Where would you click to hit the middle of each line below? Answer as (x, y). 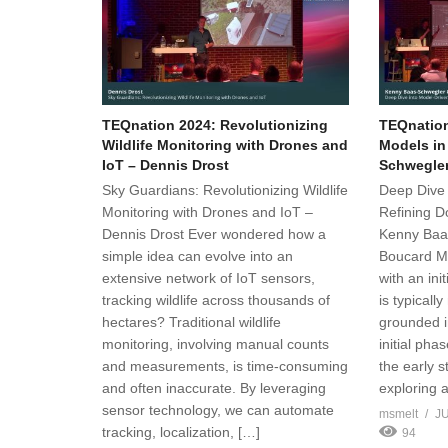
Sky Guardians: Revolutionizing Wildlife (225, 189)
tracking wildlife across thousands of (216, 299)
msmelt (398, 413)
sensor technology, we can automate (218, 409)
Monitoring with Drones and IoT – (207, 211)
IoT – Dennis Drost (165, 164)
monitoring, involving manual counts (215, 343)
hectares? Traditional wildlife (191, 321)
